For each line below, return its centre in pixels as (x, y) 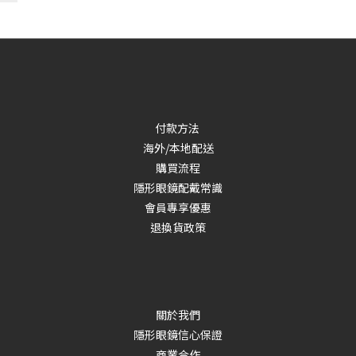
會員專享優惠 (178, 207)
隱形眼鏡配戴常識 (178, 188)
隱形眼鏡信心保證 (178, 335)
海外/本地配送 (178, 148)
